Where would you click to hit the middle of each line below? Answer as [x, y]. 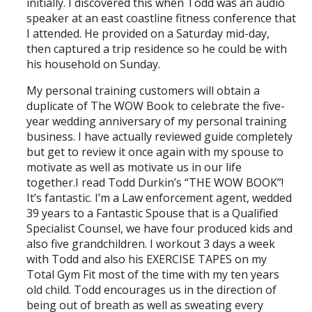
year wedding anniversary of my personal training [157, 121]
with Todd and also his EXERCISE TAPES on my [147, 259]
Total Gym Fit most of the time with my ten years [153, 274]
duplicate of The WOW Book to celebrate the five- [156, 106]
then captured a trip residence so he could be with [157, 48]
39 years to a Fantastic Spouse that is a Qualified [153, 213]
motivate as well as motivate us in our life [134, 167]
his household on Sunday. [94, 64]
